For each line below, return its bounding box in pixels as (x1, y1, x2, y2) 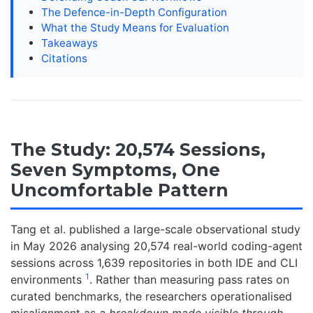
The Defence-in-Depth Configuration (41, 6, 227, 20)
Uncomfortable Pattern (10, 180, 228, 201)
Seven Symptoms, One (10, 159, 220, 181)
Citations (41, 52, 87, 66)
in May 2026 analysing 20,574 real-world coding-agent (10, 239, 303, 253)
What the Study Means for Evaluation (41, 21, 229, 35)
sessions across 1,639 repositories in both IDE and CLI (10, 256, 298, 270)
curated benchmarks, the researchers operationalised (10, 289, 292, 303)
